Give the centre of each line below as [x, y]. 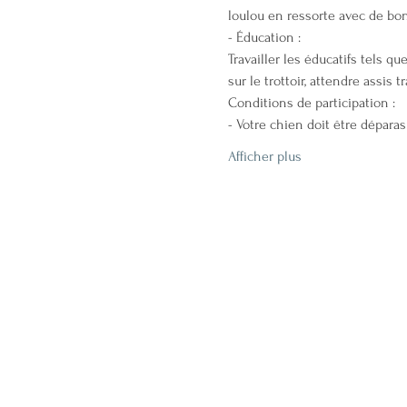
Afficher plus [264, 156]
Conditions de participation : [311, 102]
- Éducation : [264, 37]
